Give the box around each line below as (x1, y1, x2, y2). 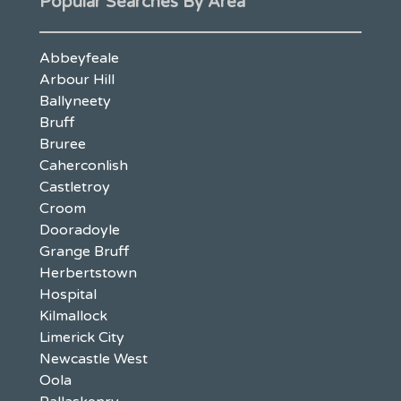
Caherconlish (39, 156, 128, 175)
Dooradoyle (39, 220, 120, 239)
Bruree (39, 134, 86, 153)
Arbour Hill (39, 70, 115, 89)
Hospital (39, 285, 97, 303)
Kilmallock (39, 306, 107, 325)
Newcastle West (39, 349, 148, 368)
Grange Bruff (39, 242, 129, 260)
